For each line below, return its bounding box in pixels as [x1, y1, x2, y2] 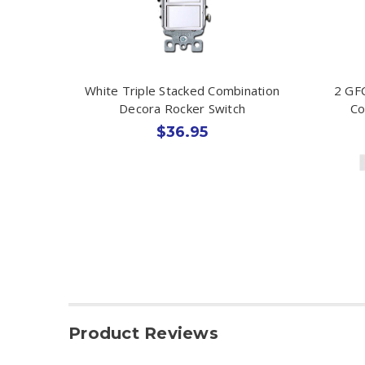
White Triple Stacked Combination [85, 81, 279, 99]
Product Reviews [68, 323, 218, 343]
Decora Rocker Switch [119, 99, 245, 117]
